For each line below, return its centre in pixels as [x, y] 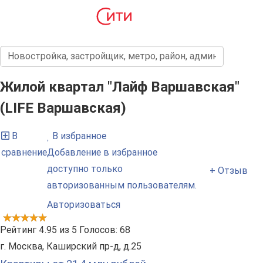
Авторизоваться [84, 205]
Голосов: [98, 230]
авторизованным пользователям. [122, 186]
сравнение [24, 153]
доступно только [85, 169]
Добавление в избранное [102, 153]
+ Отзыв [229, 170]
